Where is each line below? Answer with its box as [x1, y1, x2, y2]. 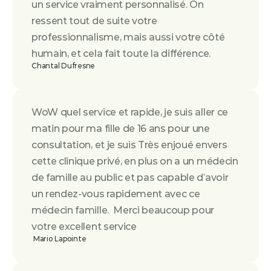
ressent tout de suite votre [31, 15, 157, 27]
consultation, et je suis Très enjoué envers [31, 139, 227, 151]
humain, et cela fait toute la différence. [31, 48, 211, 59]
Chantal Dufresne [31, 61, 96, 70]
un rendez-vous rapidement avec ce [31, 188, 200, 200]
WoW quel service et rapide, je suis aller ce [31, 106, 228, 118]
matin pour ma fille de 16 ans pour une [31, 123, 210, 134]
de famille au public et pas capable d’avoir [31, 172, 229, 183]
